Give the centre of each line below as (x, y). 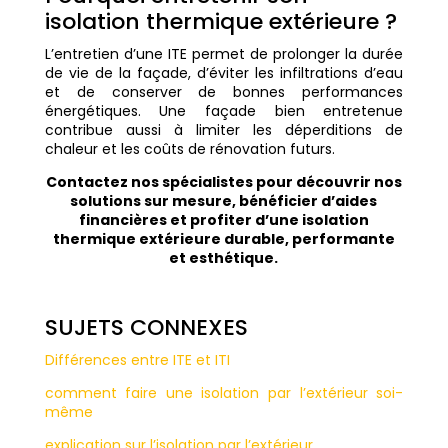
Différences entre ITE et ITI (137, 360)
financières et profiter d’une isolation (223, 220)
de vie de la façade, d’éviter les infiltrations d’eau (224, 73)
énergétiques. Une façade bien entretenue (224, 111)
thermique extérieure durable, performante (223, 239)
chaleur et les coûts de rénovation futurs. (189, 149)
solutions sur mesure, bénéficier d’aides (224, 201)
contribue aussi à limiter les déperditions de (224, 130)
